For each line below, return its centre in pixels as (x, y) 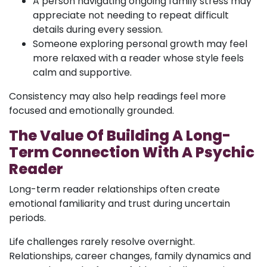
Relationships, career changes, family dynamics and (130, 256)
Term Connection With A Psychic (132, 152)
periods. (27, 218)
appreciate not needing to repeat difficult (131, 15)
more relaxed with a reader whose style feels (138, 58)
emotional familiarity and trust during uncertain (119, 204)
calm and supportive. (82, 72)
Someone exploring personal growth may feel (140, 44)
